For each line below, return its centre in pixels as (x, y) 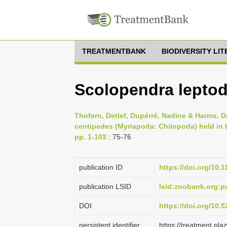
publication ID (101, 167)
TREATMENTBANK (114, 51)
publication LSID (105, 186)
